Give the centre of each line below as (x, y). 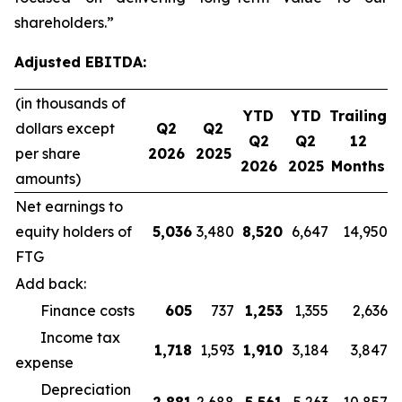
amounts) (48, 179)
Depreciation (73, 389)
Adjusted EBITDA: (80, 62)
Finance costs (75, 310)
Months (358, 166)
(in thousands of (70, 103)
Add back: (51, 284)
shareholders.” (64, 22)
